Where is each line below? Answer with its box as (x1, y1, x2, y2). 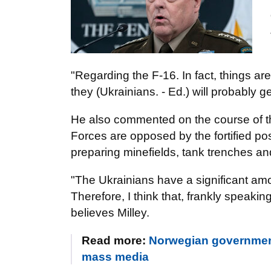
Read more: (82, 234, 149, 247)
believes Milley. (71, 206, 149, 219)
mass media (82, 250, 149, 263)
